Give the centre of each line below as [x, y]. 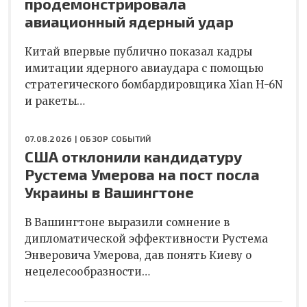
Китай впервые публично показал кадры [138, 51]
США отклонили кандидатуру [133, 156]
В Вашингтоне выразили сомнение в [127, 222]
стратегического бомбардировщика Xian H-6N [153, 84]
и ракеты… [55, 101]
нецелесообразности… [87, 271]
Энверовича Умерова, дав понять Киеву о [138, 255]
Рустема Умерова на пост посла [142, 174]
